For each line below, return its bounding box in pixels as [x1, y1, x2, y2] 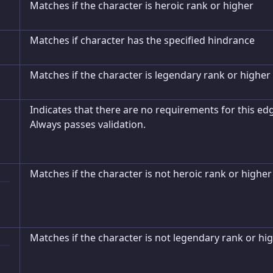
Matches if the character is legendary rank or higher [30, 68, 271, 82]
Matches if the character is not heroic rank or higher [30, 167, 272, 180]
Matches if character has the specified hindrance [30, 34, 255, 47]
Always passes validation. [30, 118, 146, 131]
